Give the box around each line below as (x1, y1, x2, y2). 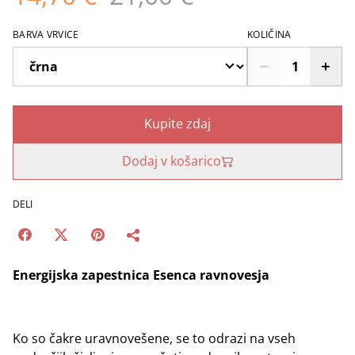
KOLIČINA (247, 28, 292, 41)
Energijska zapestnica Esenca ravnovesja (13, 266, 269, 284)
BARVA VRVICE (13, 28, 79, 41)
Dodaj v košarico (121, 152, 221, 170)
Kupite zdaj (144, 115, 211, 132)
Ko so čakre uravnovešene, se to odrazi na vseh (13, 330, 296, 347)
